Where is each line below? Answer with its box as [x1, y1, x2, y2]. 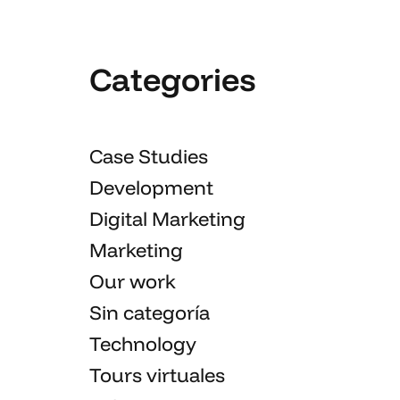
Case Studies [89, 143, 208, 169]
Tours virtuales [89, 362, 225, 387]
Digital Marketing [89, 205, 246, 231]
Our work [89, 268, 176, 294]
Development [89, 174, 213, 200]
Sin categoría [89, 299, 210, 325]
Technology [89, 330, 196, 356]
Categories [89, 58, 255, 99]
